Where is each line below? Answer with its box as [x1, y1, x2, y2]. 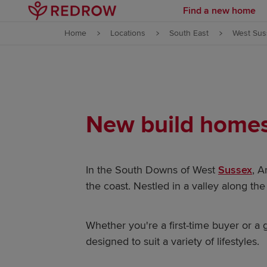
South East [169, 27, 209, 38]
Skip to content [89, 11, 153, 23]
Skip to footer [93, 39, 150, 51]
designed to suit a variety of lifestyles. [86, 235, 259, 248]
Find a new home [183, 4, 256, 17]
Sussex [218, 163, 252, 176]
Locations [110, 27, 145, 38]
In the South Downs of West [86, 163, 218, 176]
